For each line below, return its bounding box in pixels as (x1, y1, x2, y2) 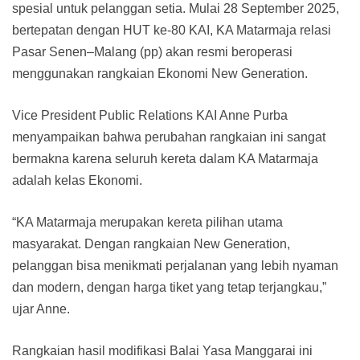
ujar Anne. (12, 301, 70, 316)
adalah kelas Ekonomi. (12, 173, 142, 187)
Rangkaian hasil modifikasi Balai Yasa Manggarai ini (12, 343, 313, 358)
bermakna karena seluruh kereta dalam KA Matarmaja (12, 151, 318, 166)
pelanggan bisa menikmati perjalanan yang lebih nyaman (12, 258, 338, 272)
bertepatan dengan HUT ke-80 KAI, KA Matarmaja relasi (12, 22, 331, 37)
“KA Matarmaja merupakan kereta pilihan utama (12, 215, 283, 229)
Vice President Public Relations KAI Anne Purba (12, 108, 288, 122)
